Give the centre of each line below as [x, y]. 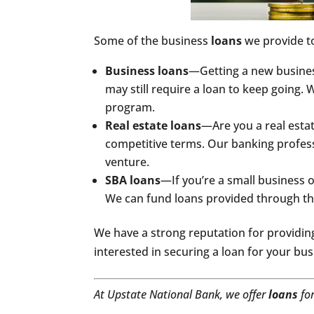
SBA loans [133, 180]
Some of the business [153, 41]
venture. [128, 162]
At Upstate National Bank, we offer [182, 294]
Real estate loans [153, 125]
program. [130, 107]
